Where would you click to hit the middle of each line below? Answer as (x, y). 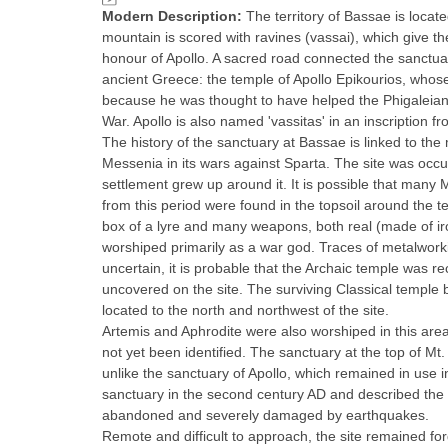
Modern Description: (174, 16)
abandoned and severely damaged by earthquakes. (265, 415)
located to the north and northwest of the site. (245, 310)
